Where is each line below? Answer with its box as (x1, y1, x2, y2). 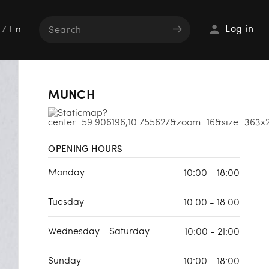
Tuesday (48, 195, 85, 207)
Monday (48, 165, 85, 178)
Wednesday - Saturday (48, 224, 150, 237)
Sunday (48, 253, 82, 266)
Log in (225, 25, 254, 34)
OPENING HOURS (48, 142, 123, 154)
